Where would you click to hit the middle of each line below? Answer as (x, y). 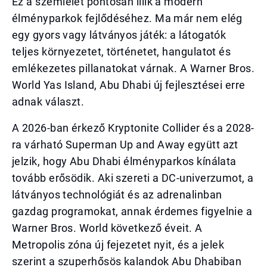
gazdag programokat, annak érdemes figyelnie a (132, 211)
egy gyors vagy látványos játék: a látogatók (119, 35)
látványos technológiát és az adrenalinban (117, 195)
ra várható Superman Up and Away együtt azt (125, 145)
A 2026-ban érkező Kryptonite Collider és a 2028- (133, 128)
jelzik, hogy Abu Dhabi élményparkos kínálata (124, 161)
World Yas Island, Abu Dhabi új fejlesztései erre (129, 85)
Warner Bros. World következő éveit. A (107, 228)
